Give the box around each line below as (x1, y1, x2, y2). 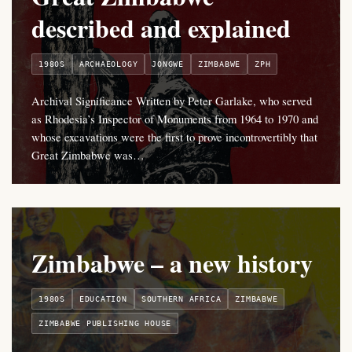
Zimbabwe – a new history (31, 244, 313, 282)
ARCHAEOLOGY (79, 60, 138, 69)
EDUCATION (79, 295, 127, 304)
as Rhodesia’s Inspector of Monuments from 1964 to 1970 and (31, 111, 318, 127)
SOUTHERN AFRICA (141, 295, 222, 304)
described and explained (31, 9, 291, 47)
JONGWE (152, 60, 184, 69)
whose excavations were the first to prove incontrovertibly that (31, 129, 317, 145)
